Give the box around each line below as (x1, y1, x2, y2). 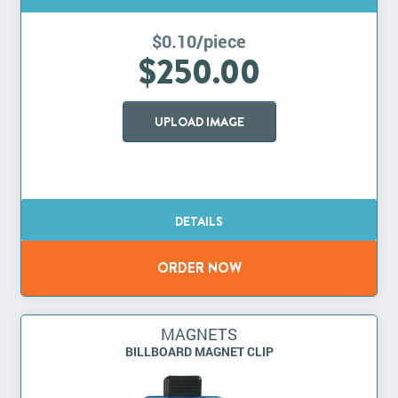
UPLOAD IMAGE (154, 113, 244, 131)
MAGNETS (161, 323, 237, 346)
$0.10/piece (152, 29, 246, 53)
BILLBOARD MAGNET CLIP (124, 343, 274, 361)
